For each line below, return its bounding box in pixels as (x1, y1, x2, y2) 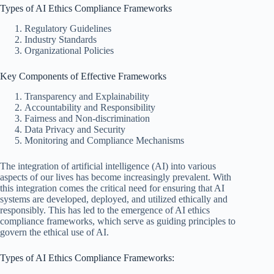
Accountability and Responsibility (24, 102, 155, 113)
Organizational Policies (24, 45, 114, 56)
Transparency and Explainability (24, 91, 149, 102)
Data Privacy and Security (24, 124, 125, 135)
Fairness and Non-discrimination (24, 113, 150, 124)
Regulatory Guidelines (24, 23, 111, 34)
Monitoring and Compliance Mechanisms (24, 135, 184, 146)
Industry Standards (24, 34, 97, 45)
